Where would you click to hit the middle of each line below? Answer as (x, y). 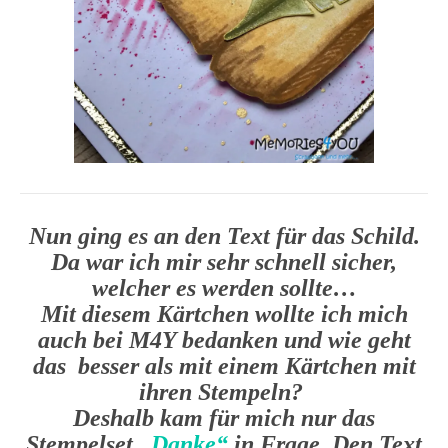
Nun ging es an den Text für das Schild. (224, 236)
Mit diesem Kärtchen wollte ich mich (224, 314)
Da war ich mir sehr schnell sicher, (224, 262)
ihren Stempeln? (224, 392)
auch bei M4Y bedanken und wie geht (224, 340)
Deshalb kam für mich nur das (224, 418)
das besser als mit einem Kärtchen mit (224, 366)
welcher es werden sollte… (224, 288)
